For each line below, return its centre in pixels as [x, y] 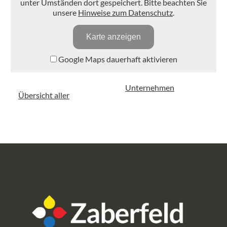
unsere [65, 12]
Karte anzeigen [113, 37]
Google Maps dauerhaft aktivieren [117, 59]
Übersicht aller [44, 95]
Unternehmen [150, 87]
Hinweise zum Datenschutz [125, 12]
